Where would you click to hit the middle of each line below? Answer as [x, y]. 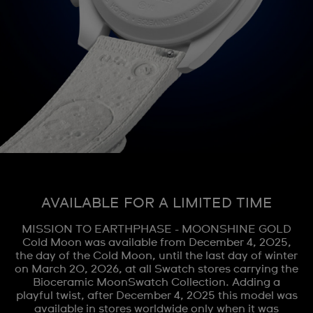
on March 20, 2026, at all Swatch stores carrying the [156, 269]
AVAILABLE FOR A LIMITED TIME [156, 203]
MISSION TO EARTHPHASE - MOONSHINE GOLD [156, 229]
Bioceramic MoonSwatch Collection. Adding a [156, 282]
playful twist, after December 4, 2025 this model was [156, 296]
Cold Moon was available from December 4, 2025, [156, 242]
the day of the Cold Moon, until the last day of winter [156, 256]
